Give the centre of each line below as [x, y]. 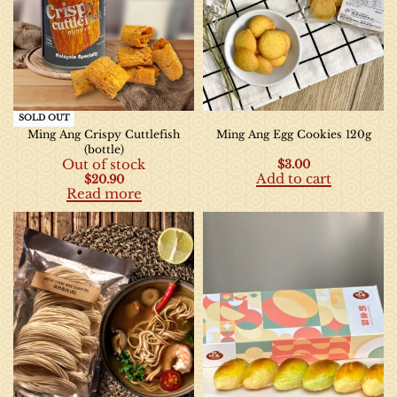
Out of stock [104, 165]
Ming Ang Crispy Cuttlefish [104, 135]
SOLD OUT [44, 118]
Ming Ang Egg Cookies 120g [293, 135]
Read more [104, 193]
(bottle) [104, 150]
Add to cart [293, 178]
